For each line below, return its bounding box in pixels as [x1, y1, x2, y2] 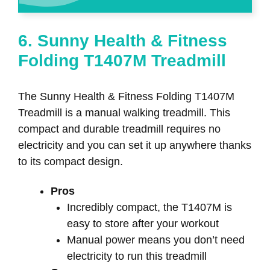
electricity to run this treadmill [67, 250, 210, 262]
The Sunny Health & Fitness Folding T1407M [18, 90, 234, 102]
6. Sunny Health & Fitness [18, 31, 227, 50]
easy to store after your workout [67, 217, 219, 230]
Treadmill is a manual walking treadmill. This [18, 106, 230, 119]
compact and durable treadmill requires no [18, 122, 221, 135]
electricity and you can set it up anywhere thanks [18, 139, 251, 151]
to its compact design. [18, 155, 126, 168]
